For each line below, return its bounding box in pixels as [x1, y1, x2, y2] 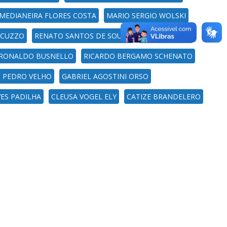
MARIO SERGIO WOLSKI [106, 11, 186, 20]
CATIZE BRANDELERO [127, 92, 201, 101]
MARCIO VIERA [141, 31, 191, 41]
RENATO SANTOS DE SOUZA [34, 31, 131, 41]
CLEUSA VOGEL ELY [51, 92, 117, 101]
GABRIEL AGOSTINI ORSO [62, 71, 148, 81]
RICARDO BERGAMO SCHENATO [84, 51, 193, 61]
